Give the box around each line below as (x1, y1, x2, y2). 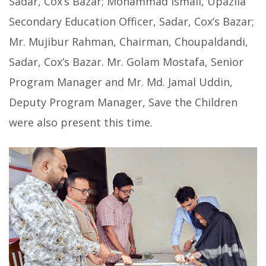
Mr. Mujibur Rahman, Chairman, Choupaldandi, (9, 34, 248, 49)
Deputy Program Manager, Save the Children (9, 94, 237, 109)
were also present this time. (9, 115, 153, 129)
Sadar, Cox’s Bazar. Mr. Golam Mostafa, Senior (9, 54, 243, 69)
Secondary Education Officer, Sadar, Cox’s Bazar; (9, 14, 254, 28)
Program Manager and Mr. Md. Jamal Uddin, (9, 74, 233, 89)
